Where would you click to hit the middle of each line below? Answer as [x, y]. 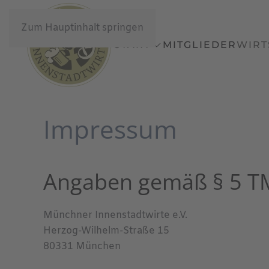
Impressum [110, 129]
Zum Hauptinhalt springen [82, 28]
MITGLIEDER [200, 45]
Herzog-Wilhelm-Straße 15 [106, 231]
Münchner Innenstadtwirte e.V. [115, 215]
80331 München [82, 246]
